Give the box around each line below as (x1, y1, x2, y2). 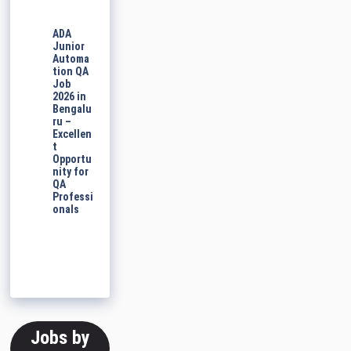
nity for (52, 165, 89, 179)
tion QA (52, 65, 89, 78)
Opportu (52, 153, 92, 166)
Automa (52, 52, 90, 66)
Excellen (52, 128, 92, 141)
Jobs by (30, 327, 90, 349)
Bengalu (52, 103, 92, 116)
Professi (52, 190, 94, 204)
